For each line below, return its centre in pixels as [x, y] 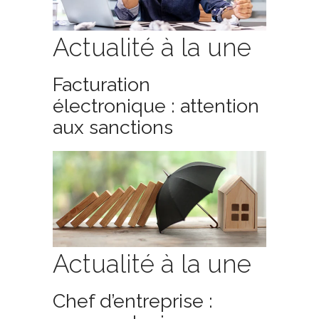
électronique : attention [156, 106]
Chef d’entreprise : [133, 301]
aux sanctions [113, 127]
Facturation [101, 84]
